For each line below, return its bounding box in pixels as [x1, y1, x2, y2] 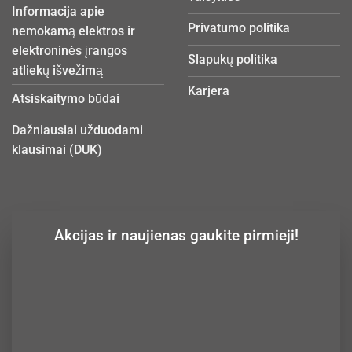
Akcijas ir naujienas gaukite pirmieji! [53, 225, 299, 244]
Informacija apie [12, 4, 104, 20]
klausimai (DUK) [12, 141, 102, 157]
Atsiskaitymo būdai [12, 90, 119, 106]
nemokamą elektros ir [12, 24, 135, 39]
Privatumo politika [188, 20, 290, 35]
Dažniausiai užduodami [12, 122, 143, 137]
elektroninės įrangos [12, 43, 127, 59]
